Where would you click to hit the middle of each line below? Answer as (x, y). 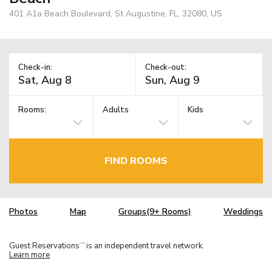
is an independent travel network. (144, 246)
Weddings (243, 212)
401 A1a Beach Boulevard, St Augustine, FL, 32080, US (116, 13)
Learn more (29, 255)
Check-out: (166, 67)
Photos (23, 212)
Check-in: (35, 67)
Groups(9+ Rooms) (155, 212)
